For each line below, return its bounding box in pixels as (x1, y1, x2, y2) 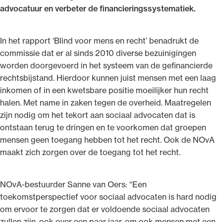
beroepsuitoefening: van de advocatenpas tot (24, 67, 192, 77)
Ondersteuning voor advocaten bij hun (24, 55, 165, 65)
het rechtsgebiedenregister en (24, 79, 135, 90)
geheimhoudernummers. (24, 92, 113, 102)
